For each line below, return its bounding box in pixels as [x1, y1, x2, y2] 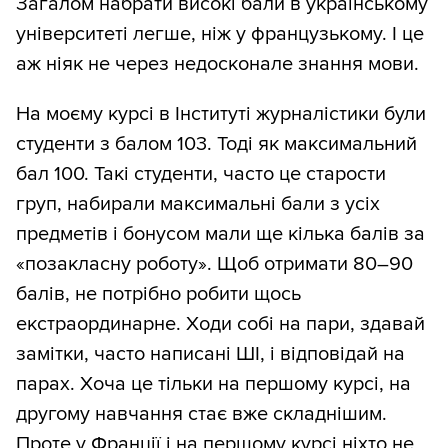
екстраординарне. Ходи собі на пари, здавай [16, 312, 425, 337]
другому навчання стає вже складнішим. [16, 402, 387, 427]
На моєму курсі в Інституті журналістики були [16, 102, 426, 127]
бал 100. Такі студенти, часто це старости [16, 162, 386, 187]
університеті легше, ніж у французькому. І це [16, 22, 424, 47]
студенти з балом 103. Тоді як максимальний [16, 132, 417, 157]
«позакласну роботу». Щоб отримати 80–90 [16, 252, 413, 277]
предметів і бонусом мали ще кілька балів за [16, 222, 425, 247]
